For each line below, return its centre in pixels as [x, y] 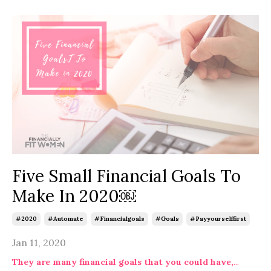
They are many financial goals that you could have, [123, 262]
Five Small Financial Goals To [126, 176]
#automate [66, 218]
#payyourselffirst [218, 218]
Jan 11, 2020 [39, 242]
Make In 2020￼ [74, 196]
